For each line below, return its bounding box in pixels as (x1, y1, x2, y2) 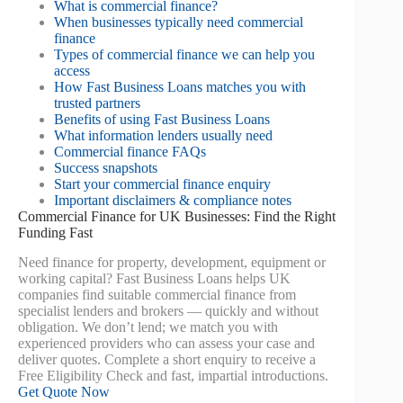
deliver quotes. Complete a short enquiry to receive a (18, 351, 316, 367)
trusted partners (54, 95, 140, 111)
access (54, 63, 90, 78)
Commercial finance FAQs (54, 144, 206, 159)
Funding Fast (18, 225, 93, 240)
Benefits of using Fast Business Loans (54, 112, 270, 127)
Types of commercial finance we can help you (54, 47, 315, 62)
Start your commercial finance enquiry (54, 176, 271, 192)
